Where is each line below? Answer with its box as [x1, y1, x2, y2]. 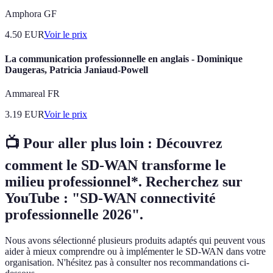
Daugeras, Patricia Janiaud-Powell [5, 64, 148, 75]
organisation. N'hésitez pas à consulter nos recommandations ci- [5, 257, 249, 268]
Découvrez [156, 135, 222, 151]
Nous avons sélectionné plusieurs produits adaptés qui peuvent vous [5, 235, 265, 246]
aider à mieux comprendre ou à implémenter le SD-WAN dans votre [5, 246, 266, 257]
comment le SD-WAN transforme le [5, 157, 226, 173]
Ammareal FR [5, 88, 60, 99]
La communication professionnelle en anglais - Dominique [5, 53, 243, 64]
